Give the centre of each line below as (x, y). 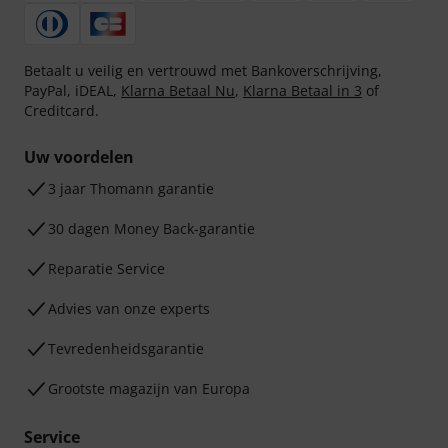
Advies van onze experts (129, 308)
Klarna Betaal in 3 (302, 90)
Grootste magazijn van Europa (149, 388)
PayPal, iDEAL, (72, 90)
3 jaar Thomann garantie (131, 188)
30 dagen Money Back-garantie (151, 228)
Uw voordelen (79, 157)
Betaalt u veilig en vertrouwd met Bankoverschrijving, (203, 70)
